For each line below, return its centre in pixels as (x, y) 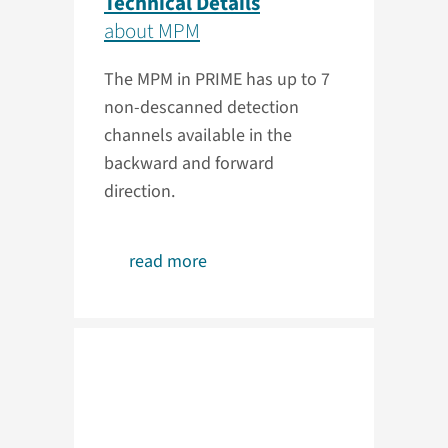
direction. (139, 192)
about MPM (152, 31)
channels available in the (198, 136)
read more (168, 262)
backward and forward (189, 164)
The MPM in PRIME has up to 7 (217, 80)
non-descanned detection (201, 108)
